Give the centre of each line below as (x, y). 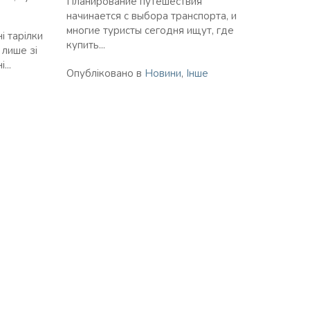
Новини (163, 73)
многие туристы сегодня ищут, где (150, 30)
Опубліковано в (106, 73)
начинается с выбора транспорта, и (152, 16)
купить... (86, 45)
